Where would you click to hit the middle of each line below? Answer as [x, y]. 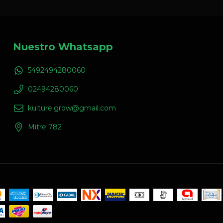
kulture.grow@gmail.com [72, 108]
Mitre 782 [45, 127]
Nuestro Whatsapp [63, 47]
